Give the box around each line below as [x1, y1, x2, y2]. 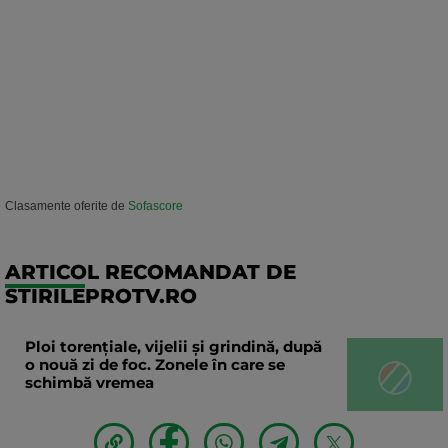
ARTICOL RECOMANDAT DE [5, 260, 296, 285]
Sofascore [128, 199, 183, 214]
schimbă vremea [25, 373, 154, 393]
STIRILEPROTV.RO [5, 284, 197, 309]
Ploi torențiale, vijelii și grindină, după [25, 337, 322, 357]
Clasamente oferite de [5, 199, 128, 214]
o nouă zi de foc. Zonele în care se [25, 355, 285, 375]
